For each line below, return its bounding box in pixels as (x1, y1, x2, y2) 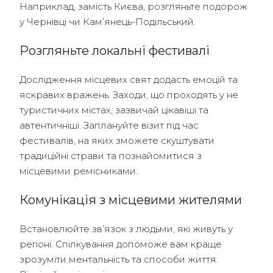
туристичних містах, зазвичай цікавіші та (19, 104, 208, 116)
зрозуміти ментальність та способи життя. (19, 253, 218, 265)
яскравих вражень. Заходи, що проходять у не (19, 89, 238, 101)
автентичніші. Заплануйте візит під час (19, 119, 199, 131)
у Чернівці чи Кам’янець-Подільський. (19, 16, 196, 27)
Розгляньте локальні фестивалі (19, 43, 210, 58)
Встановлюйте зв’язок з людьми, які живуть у (19, 223, 233, 235)
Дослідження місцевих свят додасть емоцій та (19, 74, 238, 85)
